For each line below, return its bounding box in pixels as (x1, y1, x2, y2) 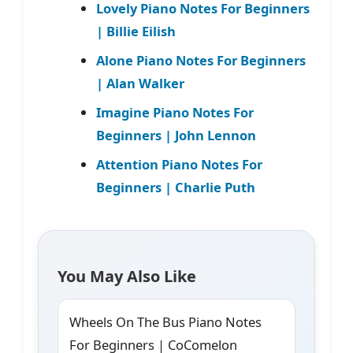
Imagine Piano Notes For (95, 103, 254, 122)
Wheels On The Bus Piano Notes (69, 313, 262, 332)
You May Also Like (58, 266, 196, 288)
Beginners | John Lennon (95, 126, 256, 145)
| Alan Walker (95, 74, 184, 93)
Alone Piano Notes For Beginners (95, 51, 306, 70)
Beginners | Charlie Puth (95, 178, 255, 197)
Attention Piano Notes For (95, 155, 262, 174)
